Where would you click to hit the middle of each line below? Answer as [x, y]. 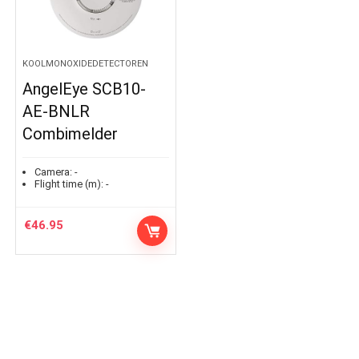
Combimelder [71, 134]
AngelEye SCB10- [85, 89]
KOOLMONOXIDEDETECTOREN [86, 64]
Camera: [54, 172]
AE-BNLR [56, 111]
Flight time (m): [69, 184]
